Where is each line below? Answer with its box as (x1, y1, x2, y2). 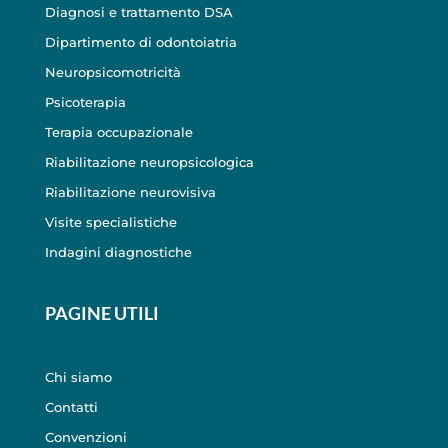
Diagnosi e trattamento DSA (44, 3, 233, 20)
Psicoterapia (44, 93, 126, 110)
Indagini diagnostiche (44, 243, 192, 260)
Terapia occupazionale (44, 123, 193, 140)
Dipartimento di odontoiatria (44, 33, 237, 50)
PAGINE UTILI (44, 301, 159, 324)
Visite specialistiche (44, 213, 177, 230)
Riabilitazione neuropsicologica (44, 153, 254, 170)
